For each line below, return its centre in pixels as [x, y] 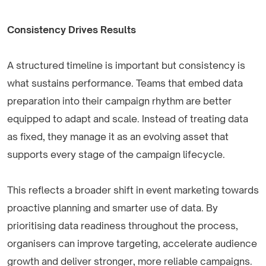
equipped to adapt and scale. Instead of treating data [128, 119]
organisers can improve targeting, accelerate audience [132, 244]
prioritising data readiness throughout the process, [123, 226]
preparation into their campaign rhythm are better [119, 101]
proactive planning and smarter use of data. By [113, 208]
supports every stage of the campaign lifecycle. [116, 155]
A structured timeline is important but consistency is [126, 66]
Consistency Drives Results [72, 30]
